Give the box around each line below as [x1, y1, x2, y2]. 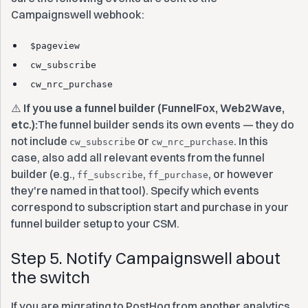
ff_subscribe [77, 170, 143, 180]
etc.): [11, 118, 38, 131]
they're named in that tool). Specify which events [11, 184, 259, 197]
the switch [11, 267, 90, 287]
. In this [234, 134, 268, 148]
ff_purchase [148, 170, 208, 180]
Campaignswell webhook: [11, 8, 144, 21]
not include [11, 134, 69, 148]
